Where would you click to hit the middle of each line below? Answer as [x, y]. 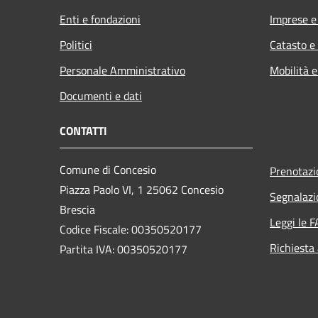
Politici [76, 44]
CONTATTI [83, 130]
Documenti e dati [101, 95]
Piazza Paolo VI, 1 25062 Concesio [142, 189]
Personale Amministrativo [122, 70]
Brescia [77, 209]
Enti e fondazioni [100, 19]
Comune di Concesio [108, 169]
